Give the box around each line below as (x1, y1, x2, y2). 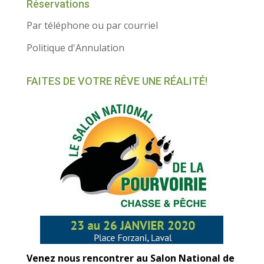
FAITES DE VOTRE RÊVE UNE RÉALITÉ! (26, 75, 207, 87)
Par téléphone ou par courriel (26, 19, 158, 32)
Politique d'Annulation (26, 41, 124, 54)
